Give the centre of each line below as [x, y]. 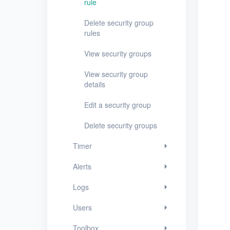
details [95, 84]
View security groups [118, 53]
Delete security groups [121, 125]
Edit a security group [118, 105]
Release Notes [37, 136]
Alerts [82, 166]
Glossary [26, 110]
